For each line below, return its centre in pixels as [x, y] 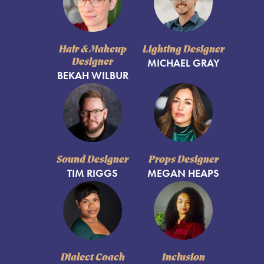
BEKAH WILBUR [93, 76]
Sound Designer [93, 160]
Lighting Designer [183, 50]
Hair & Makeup [93, 50]
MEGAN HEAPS [183, 174]
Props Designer [183, 160]
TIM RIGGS [93, 174]
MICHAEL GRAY [183, 63]
